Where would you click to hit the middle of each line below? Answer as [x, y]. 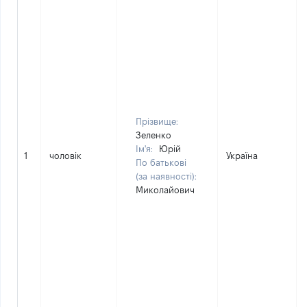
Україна [242, 156]
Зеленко [153, 135]
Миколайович [165, 190]
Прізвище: [157, 121]
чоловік [65, 156]
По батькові [161, 162]
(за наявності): [166, 176]
